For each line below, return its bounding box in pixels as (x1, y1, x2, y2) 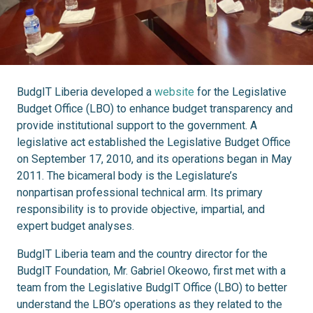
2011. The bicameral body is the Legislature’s (17, 169, 238, 183)
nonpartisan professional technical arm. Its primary (17, 186, 263, 200)
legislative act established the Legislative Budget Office (17, 136, 291, 150)
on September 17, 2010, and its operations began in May (17, 152, 292, 166)
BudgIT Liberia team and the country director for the (17, 247, 268, 261)
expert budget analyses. (17, 219, 134, 233)
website (154, 85, 194, 99)
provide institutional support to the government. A (17, 119, 257, 133)
